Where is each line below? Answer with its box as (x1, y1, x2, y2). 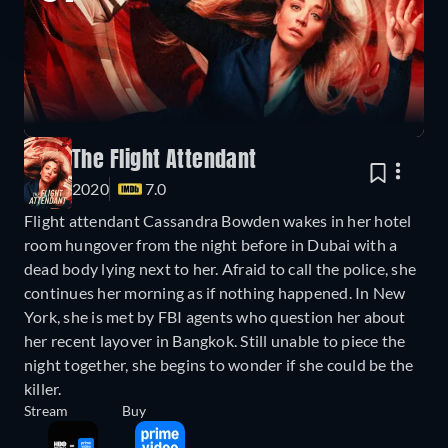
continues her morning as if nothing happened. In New (24, 283, 406, 303)
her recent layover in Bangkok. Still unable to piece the (24, 331, 406, 351)
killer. (24, 379, 62, 399)
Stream (24, 402, 68, 420)
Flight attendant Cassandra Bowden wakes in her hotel (24, 211, 412, 231)
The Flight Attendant (72, 150, 257, 173)
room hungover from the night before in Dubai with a (24, 235, 398, 255)
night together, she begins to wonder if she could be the (24, 355, 414, 375)
